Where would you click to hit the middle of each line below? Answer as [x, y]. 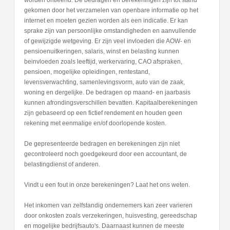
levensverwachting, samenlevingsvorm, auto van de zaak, [104, 82]
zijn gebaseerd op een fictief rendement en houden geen [103, 113]
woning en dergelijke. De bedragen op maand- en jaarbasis [107, 93]
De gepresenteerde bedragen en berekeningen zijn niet [102, 144]
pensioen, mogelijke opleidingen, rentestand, [87, 72]
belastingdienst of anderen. [62, 165]
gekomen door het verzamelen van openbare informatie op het [111, 11]
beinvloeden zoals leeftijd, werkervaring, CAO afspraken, [103, 62]
